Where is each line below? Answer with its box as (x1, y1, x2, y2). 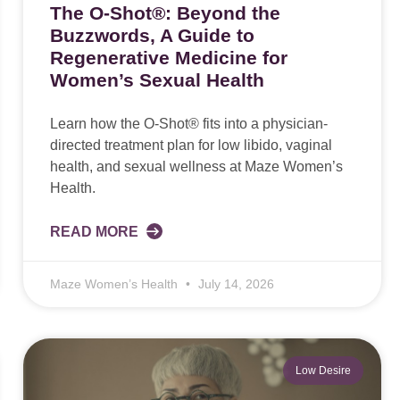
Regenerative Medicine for (49, 47, 287, 69)
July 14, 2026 (194, 277, 274, 292)
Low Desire (295, 364, 351, 378)
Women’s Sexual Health (49, 70, 264, 91)
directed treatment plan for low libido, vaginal (49, 137, 332, 154)
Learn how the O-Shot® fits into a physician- (49, 116, 328, 132)
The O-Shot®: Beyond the (49, 3, 280, 24)
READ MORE (49, 224, 142, 240)
